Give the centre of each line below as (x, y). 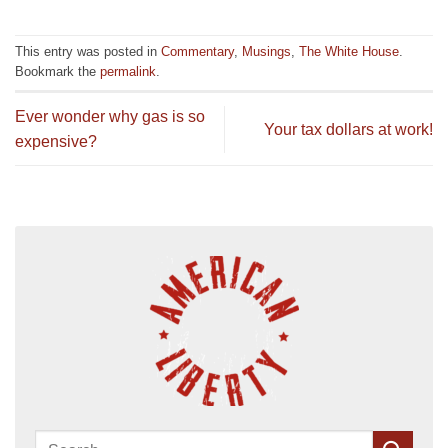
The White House (349, 52)
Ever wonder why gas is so (110, 117)
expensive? (56, 142)
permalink (128, 72)
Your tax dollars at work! (348, 129)
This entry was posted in (88, 52)
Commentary (197, 52)
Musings (266, 52)
